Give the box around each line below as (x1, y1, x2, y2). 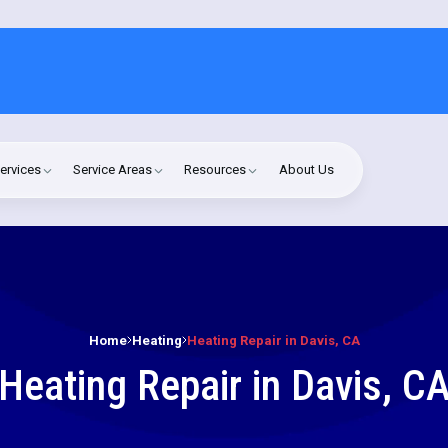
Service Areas (73, 162, 153, 178)
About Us (278, 162, 334, 178)
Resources (184, 162, 247, 178)
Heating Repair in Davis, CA (186, 332, 360, 348)
